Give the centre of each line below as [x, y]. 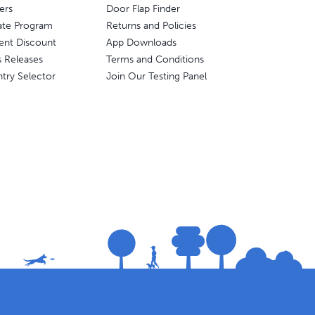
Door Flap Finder [143, 9]
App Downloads [141, 43]
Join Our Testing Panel [156, 77]
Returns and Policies [151, 26]
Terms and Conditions [155, 60]
